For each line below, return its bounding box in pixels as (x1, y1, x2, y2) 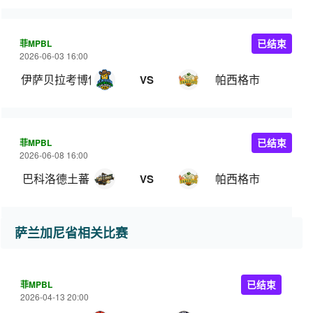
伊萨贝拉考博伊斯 (21, 71, 110, 87)
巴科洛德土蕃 (22, 170, 89, 187)
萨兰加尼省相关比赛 (15, 224, 128, 242)
